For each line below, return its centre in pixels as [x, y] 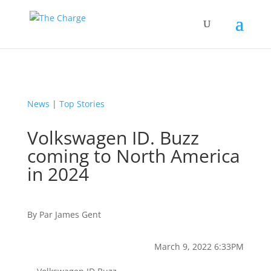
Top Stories [82, 104]
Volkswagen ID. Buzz [113, 138]
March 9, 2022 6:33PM [199, 247]
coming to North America [133, 156]
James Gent [78, 214]
